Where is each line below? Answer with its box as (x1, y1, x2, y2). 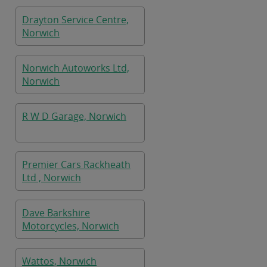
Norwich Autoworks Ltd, (22, 61, 129, 74)
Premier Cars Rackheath (22, 158, 131, 171)
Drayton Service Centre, (22, 13, 129, 26)
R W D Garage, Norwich (22, 110, 126, 123)
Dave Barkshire (22, 206, 90, 219)
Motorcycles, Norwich (22, 219, 119, 232)
